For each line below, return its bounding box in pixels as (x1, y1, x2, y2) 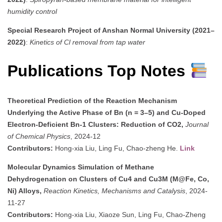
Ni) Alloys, (7, 186, 44, 195)
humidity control (7, 7, 57, 15)
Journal (185, 120, 209, 128)
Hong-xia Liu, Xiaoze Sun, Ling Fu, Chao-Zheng (53, 210, 206, 219)
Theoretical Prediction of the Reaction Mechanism (7, 96, 177, 105)
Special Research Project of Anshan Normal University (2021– (7, 26, 215, 34)
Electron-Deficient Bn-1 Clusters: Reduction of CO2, (7, 120, 185, 128)
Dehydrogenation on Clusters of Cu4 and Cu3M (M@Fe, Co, (7, 174, 209, 183)
